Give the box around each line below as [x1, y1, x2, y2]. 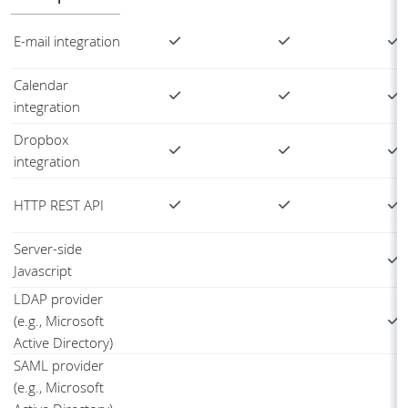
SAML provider [14, 356, 104, 375]
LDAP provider [14, 290, 103, 309]
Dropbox [14, 130, 68, 149]
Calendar [14, 76, 68, 95]
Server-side [14, 240, 82, 259]
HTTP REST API [14, 196, 104, 215]
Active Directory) [14, 333, 113, 352]
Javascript [14, 261, 72, 280]
